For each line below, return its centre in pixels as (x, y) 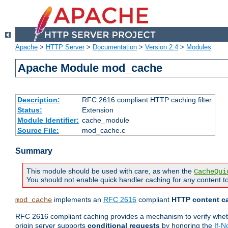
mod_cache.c (103, 131)
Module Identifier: (48, 120)
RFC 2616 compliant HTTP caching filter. (147, 100)
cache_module (105, 120)
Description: (38, 100)
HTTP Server (65, 47)
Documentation (115, 47)
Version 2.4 (162, 47)
